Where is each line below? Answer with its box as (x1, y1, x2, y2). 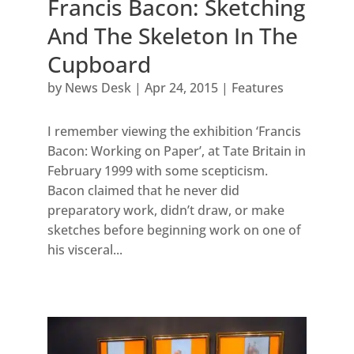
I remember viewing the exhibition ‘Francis (47, 122, 301, 141)
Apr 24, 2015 (144, 79, 218, 97)
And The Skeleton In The (47, 21, 298, 51)
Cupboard (47, 49, 151, 80)
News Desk (64, 79, 131, 97)
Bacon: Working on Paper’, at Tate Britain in (47, 142, 306, 160)
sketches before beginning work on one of (47, 221, 301, 239)
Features (231, 79, 284, 97)
